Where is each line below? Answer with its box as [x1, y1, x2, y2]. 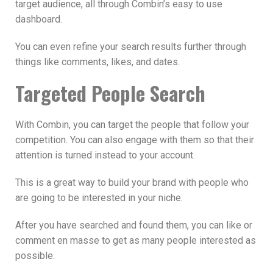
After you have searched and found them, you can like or [15, 219, 252, 231]
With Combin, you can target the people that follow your [15, 118, 249, 130]
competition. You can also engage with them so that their [15, 133, 254, 146]
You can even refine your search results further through [15, 40, 246, 52]
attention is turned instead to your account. [15, 149, 195, 161]
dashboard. [15, 13, 62, 25]
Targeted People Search [15, 78, 205, 107]
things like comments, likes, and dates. [15, 55, 180, 68]
